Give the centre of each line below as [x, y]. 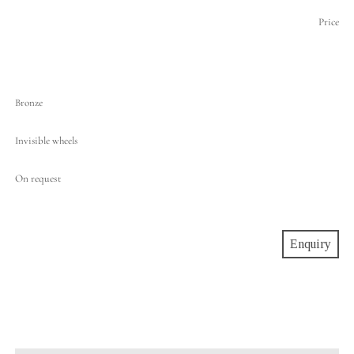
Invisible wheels [46, 141]
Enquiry [311, 244]
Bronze [28, 103]
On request [38, 179]
